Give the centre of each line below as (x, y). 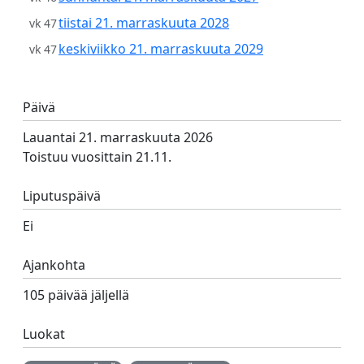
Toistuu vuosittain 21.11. (97, 157)
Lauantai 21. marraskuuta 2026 (118, 137)
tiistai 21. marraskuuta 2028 (144, 23)
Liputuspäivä (62, 196)
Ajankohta (54, 265)
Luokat (44, 334)
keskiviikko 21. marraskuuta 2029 (161, 49)
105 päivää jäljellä (76, 295)
